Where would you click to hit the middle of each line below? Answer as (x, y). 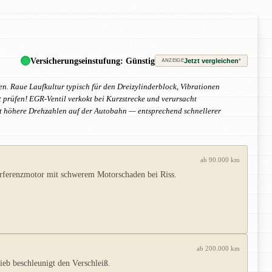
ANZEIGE (172, 61)
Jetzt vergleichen (211, 60)
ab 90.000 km (220, 160)
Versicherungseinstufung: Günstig (92, 60)
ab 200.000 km (218, 249)
